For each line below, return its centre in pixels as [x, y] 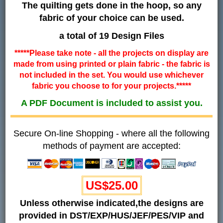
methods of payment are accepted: [111, 146]
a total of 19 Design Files [111, 36]
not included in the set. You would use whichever [111, 75]
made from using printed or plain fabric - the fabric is [111, 64]
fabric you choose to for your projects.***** [111, 86]
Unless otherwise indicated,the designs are [111, 203]
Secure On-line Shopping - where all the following [111, 133]
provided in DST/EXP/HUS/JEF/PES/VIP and [111, 215]
